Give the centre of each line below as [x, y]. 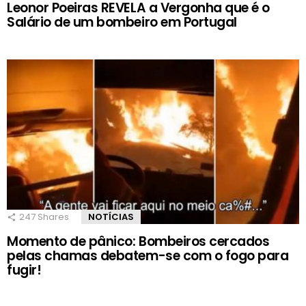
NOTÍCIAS [111, 217]
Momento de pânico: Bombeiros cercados [138, 241]
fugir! [24, 270]
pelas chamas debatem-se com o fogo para [148, 255]
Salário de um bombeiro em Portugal [122, 23]
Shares [52, 217]
